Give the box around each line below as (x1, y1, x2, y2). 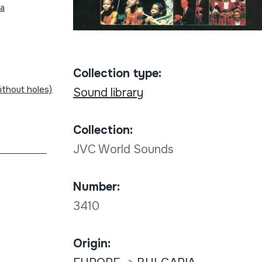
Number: (73, 180, 120, 195)
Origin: (73, 236, 111, 251)
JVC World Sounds (73, 142, 177, 157)
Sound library (73, 85, 143, 101)
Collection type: (73, 66, 161, 81)
